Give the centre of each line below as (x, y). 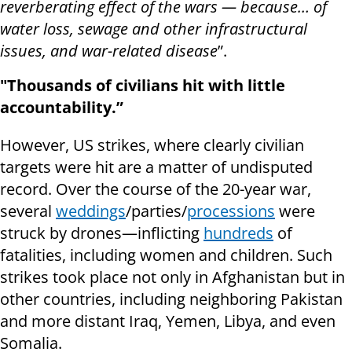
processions (231, 211)
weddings (91, 211)
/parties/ (156, 211)
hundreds (238, 233)
